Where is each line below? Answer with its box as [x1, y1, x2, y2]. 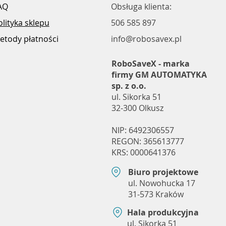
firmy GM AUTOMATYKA [111, 69, 207, 80]
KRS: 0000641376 [111, 146, 176, 158]
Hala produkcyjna [127, 206, 199, 218]
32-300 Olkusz [111, 102, 163, 114]
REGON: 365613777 [111, 135, 184, 147]
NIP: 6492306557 [111, 124, 174, 136]
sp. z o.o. [111, 80, 146, 91]
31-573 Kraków [128, 188, 184, 200]
